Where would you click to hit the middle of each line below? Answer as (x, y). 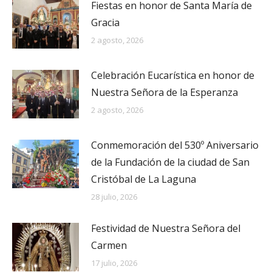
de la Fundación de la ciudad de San (170, 162)
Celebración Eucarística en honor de (173, 75)
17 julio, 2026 (114, 263)
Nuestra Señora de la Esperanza (165, 92)
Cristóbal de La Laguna (144, 179)
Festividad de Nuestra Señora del (166, 228)
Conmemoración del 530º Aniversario (175, 145)
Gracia (105, 22)
